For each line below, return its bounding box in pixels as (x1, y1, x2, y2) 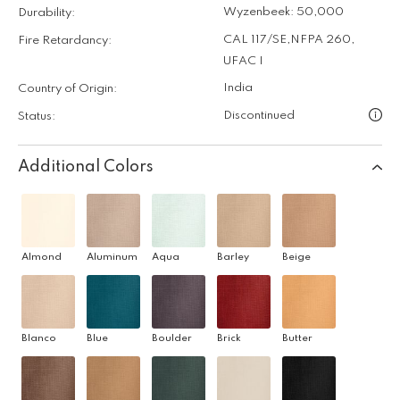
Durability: (18, 6, 75, 19)
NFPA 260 (290, 33, 351, 46)
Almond (21, 251, 62, 262)
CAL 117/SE (223, 33, 287, 46)
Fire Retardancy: (18, 34, 112, 46)
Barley (217, 251, 249, 262)
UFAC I (223, 54, 263, 67)
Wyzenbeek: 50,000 (223, 5, 344, 18)
